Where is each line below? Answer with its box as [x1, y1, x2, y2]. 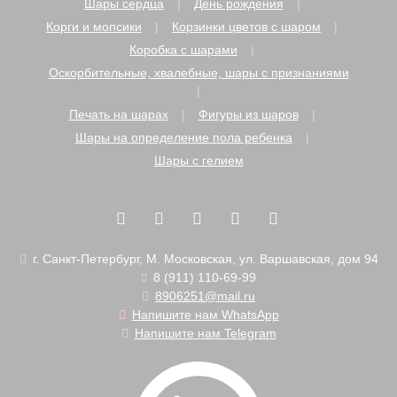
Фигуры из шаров [198, 107, 299, 121]
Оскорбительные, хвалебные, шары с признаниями [48, 66, 349, 80]
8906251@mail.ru [155, 289, 255, 303]
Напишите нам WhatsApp [131, 307, 279, 322]
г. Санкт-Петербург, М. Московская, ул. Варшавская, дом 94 [32, 252, 378, 266]
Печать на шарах [68, 107, 168, 121]
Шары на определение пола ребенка [74, 130, 292, 144]
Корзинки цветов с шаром [172, 19, 321, 34]
